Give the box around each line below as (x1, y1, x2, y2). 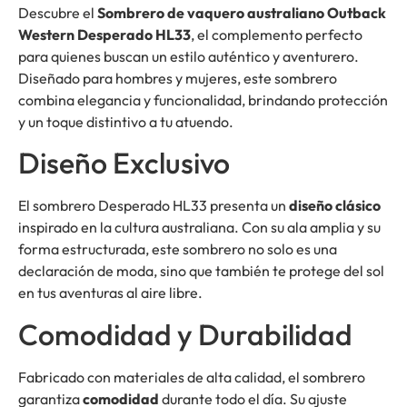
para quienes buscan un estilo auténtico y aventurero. (18, 46, 359, 65)
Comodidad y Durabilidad (18, 315, 352, 352)
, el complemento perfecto (191, 25, 362, 44)
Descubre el (18, 3, 97, 22)
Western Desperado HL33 (18, 25, 191, 44)
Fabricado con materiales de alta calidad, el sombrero (18, 367, 365, 386)
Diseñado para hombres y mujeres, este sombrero (18, 68, 337, 87)
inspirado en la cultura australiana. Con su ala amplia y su (18, 218, 381, 237)
